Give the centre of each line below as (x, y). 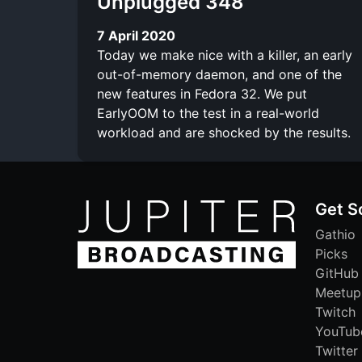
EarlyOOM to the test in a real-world (208, 113)
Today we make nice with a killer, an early (225, 55)
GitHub (337, 273)
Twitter (337, 350)
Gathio (335, 234)
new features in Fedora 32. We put (202, 93)
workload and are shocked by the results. (224, 132)
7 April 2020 (136, 35)
